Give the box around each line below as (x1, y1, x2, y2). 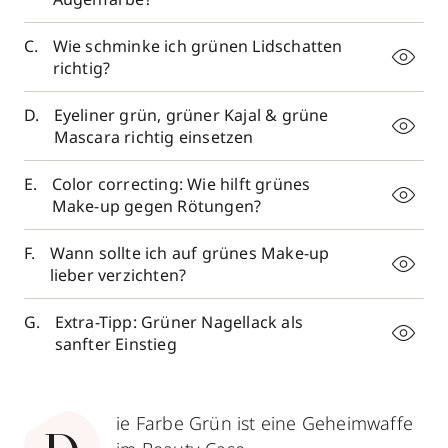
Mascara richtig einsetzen (53, 126, 254, 148)
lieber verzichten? (49, 264, 187, 286)
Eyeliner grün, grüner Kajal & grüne (53, 104, 329, 126)
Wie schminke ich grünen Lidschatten (52, 35, 343, 57)
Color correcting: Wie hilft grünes (51, 173, 311, 195)
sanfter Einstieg (54, 333, 177, 355)
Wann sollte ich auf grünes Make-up (49, 242, 330, 264)
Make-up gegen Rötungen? (51, 195, 262, 217)
